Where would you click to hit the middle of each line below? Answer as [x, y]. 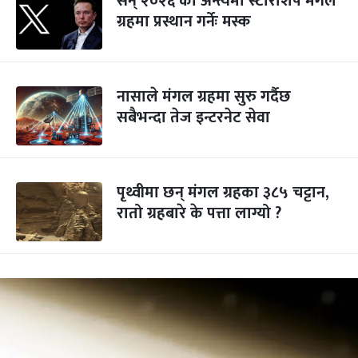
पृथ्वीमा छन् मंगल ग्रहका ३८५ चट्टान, [223, 193]
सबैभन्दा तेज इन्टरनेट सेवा [193, 117]
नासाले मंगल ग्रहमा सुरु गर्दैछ [204, 97]
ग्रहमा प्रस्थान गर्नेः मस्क [184, 22]
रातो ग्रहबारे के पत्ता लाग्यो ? [199, 213]
